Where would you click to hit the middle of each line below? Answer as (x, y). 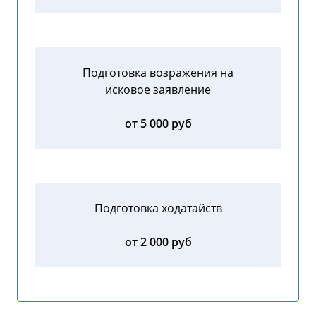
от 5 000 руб (158, 124)
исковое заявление (158, 90)
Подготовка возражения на (158, 73)
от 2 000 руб (158, 242)
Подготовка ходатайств (158, 208)
